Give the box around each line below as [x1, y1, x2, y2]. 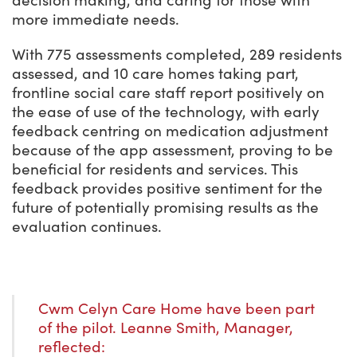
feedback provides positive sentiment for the [12, 178, 323, 198]
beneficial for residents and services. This [12, 159, 298, 179]
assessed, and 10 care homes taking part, [12, 64, 299, 84]
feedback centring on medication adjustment [12, 121, 328, 141]
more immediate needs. [12, 10, 179, 29]
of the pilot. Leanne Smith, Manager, [38, 318, 293, 338]
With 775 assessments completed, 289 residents [12, 45, 342, 65]
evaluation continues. [12, 217, 162, 237]
